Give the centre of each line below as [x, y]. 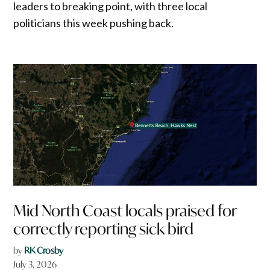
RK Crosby [44, 251]
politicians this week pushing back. [94, 23]
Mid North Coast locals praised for [125, 211]
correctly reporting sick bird [104, 229]
